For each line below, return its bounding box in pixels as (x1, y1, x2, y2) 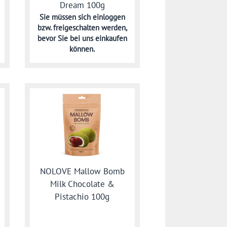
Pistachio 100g (55, 191, 110, 202)
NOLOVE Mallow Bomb (40, 165, 125, 177)
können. (69, 44, 95, 54)
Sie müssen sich (39, 12, 93, 22)
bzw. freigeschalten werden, (37, 22, 127, 32)
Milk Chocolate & (50, 178, 115, 190)
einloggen (92, 12, 125, 22)
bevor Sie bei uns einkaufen (37, 33, 127, 43)
